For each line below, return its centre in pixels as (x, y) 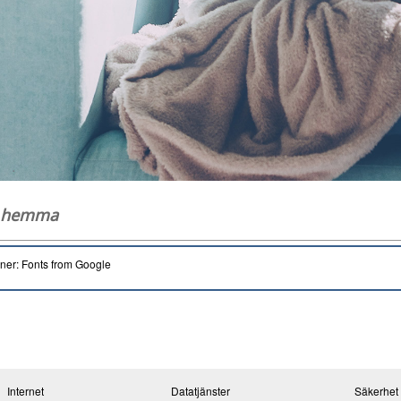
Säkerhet (376, 391)
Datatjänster (200, 391)
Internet (25, 391)
